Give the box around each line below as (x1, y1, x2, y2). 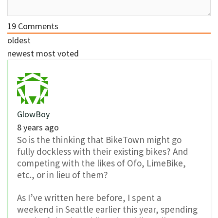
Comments (16, 20, 58, 32)
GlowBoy (17, 108, 50, 120)
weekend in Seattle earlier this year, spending (17, 203, 198, 215)
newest (7, 47, 34, 59)
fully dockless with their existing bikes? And (17, 145, 188, 157)
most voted (36, 47, 79, 59)
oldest (7, 34, 31, 46)
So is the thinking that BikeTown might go (17, 133, 182, 145)
